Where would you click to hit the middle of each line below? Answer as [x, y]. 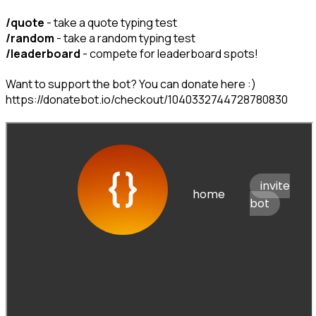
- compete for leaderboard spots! [169, 54]
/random [30, 38]
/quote [25, 23]
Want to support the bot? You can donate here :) [132, 84]
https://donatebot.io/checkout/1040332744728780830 [147, 100]
